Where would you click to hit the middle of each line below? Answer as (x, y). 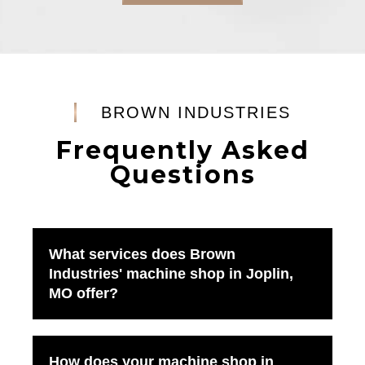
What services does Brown (142, 255)
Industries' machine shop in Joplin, (171, 274)
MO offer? (84, 294)
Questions (182, 175)
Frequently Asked (182, 151)
